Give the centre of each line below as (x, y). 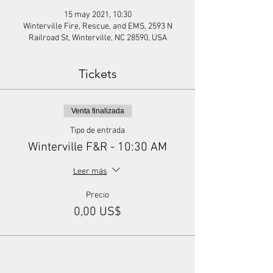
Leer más (90, 171)
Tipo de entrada (97, 131)
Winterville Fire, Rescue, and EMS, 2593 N (97, 27)
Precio (97, 195)
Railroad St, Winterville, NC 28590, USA (97, 38)
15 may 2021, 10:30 (97, 15)
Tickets (97, 74)
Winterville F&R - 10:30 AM (97, 147)
